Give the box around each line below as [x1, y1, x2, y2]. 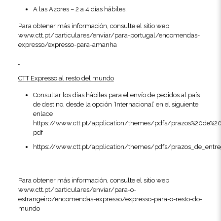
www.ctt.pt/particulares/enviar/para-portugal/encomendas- [18, 32, 200, 39]
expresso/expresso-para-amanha [18, 41, 117, 48]
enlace [33, 110, 53, 117]
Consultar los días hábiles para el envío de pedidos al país [33, 91, 200, 99]
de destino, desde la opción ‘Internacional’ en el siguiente [33, 101, 198, 108]
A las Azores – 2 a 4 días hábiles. [33, 5, 127, 13]
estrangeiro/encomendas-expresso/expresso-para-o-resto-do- [18, 195, 202, 203]
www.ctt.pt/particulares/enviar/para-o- [18, 186, 136, 193]
